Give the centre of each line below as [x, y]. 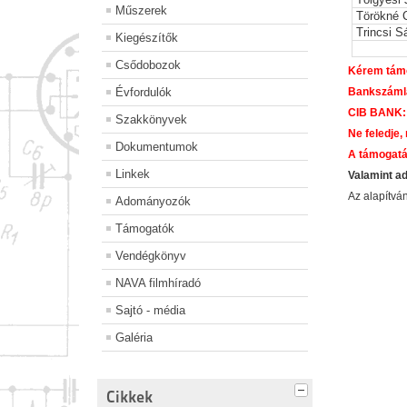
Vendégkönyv [151, 256]
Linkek [133, 174]
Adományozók [153, 202]
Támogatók [145, 229]
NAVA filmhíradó [158, 283]
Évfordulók [144, 93]
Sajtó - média [150, 311]
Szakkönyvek [151, 120]
